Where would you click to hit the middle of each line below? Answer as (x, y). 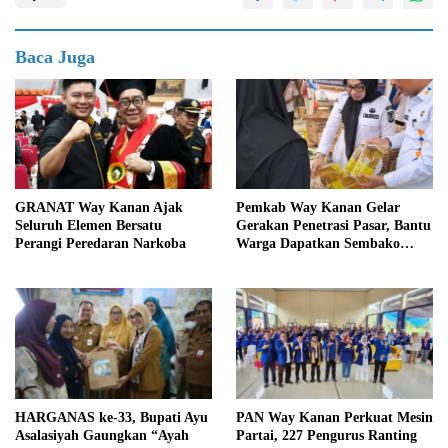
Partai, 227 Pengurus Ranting (326, 436)
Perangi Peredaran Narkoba (100, 244)
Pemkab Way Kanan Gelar (318, 208)
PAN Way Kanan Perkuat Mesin (334, 418)
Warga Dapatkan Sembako (318, 244)
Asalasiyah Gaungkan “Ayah (102, 436)
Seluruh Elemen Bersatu (88, 226)
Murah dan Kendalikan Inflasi (329, 262)
